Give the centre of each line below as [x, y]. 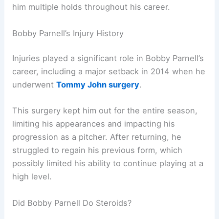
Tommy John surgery [98, 85]
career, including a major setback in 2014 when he [109, 72]
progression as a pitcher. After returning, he [97, 137]
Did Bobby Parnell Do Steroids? [72, 203]
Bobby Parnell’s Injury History [68, 33]
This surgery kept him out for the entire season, [105, 111]
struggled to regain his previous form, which [98, 150]
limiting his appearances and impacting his [94, 124]
